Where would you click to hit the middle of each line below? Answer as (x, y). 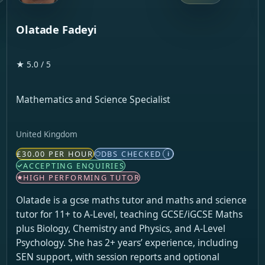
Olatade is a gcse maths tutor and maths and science (132, 200)
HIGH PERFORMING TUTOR (82, 178)
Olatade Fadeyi (56, 30)
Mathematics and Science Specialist (93, 99)
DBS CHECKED (131, 154)
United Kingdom (47, 134)
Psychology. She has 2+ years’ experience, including (127, 242)
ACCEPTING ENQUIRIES (74, 166)
